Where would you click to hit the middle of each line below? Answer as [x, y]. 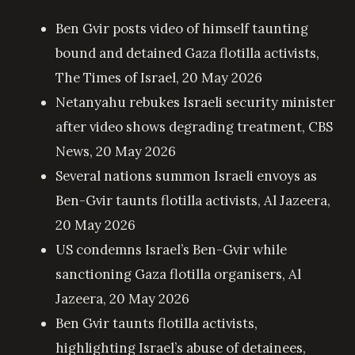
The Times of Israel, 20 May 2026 [159, 77]
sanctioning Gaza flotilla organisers [169, 274]
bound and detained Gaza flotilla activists [186, 53]
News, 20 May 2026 [116, 151]
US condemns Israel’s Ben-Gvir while [172, 249]
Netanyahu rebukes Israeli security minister [196, 102]
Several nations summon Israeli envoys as [187, 176]
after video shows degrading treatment [179, 126]
